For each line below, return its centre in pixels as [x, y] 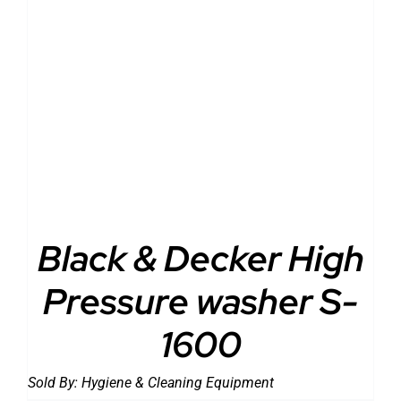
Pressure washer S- [200, 301]
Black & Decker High [200, 258]
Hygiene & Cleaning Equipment [178, 382]
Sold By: [55, 382]
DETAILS [162, 106]
